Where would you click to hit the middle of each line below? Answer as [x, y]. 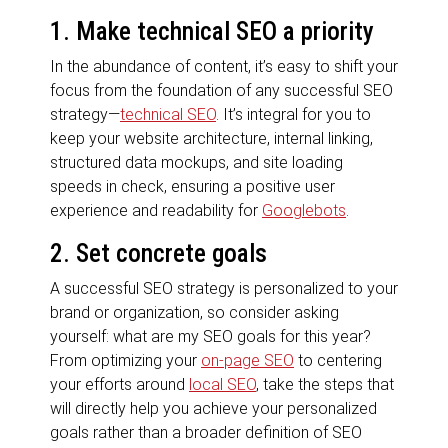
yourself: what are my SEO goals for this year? [210, 336]
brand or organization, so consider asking [194, 312]
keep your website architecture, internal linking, [211, 138]
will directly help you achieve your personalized [213, 408]
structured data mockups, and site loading [196, 162]
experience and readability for [156, 210]
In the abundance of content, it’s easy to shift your [224, 66]
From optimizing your [125, 360]
